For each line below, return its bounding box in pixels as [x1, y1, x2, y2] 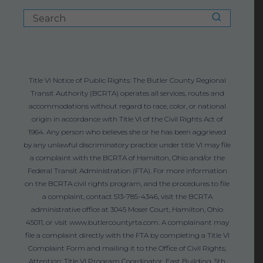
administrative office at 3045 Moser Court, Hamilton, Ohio [31, 205, 223, 214]
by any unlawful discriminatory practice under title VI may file [23, 140, 231, 150]
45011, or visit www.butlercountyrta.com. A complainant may [25, 218, 229, 227]
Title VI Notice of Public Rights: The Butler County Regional [28, 76, 226, 85]
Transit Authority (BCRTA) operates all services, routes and [30, 89, 224, 98]
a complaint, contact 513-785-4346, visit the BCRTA [42, 192, 213, 201]
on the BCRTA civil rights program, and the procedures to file [25, 179, 230, 188]
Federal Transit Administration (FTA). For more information [27, 166, 227, 176]
